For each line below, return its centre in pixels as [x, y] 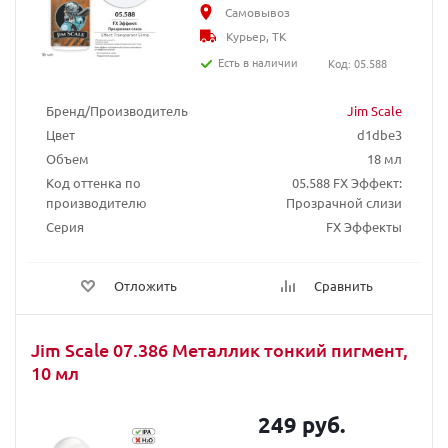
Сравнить [343, 285]
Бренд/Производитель [117, 110]
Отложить [145, 285]
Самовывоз [258, 12]
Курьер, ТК [257, 36]
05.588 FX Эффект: [347, 182]
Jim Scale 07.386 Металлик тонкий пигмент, [219, 349]
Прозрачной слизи [344, 202]
